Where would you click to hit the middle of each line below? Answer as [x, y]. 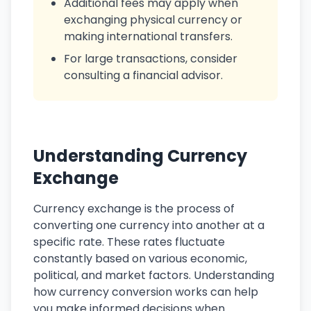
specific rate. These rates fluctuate [129, 242]
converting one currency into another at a [149, 225]
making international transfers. [148, 36]
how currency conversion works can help [146, 292]
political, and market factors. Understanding [154, 275]
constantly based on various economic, [140, 259]
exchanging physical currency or [153, 20]
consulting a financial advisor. [143, 75]
